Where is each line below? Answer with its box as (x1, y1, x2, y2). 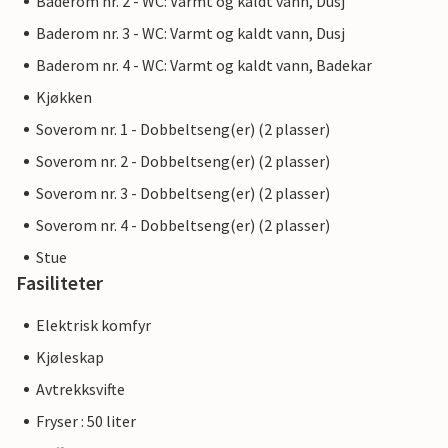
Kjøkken (36, 87, 92, 108)
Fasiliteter (16, 270, 103, 296)
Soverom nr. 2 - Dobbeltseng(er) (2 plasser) (36, 151, 330, 172)
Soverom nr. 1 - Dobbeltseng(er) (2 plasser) (36, 119, 330, 140)
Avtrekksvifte (36, 379, 125, 400)
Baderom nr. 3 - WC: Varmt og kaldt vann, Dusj (36, 23, 345, 44)
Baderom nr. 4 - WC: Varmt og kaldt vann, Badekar (36, 55, 372, 76)
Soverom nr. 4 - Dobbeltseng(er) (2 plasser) (36, 215, 330, 236)
